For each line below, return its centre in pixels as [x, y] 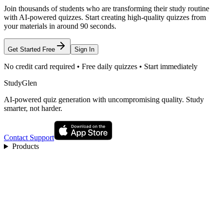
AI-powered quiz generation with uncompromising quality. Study [104, 100]
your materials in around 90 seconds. [60, 26]
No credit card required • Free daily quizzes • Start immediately [101, 67]
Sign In [84, 50]
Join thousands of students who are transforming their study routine [107, 9]
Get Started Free [31, 50]
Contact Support [29, 138]
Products [25, 146]
